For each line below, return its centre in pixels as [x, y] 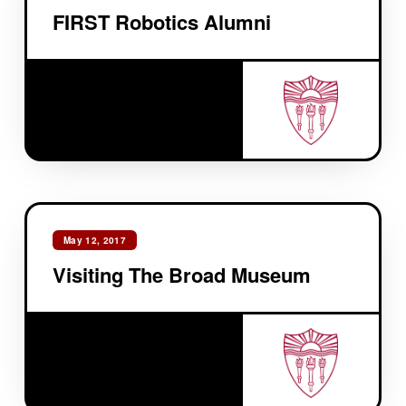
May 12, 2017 [95, 240]
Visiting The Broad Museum [181, 274]
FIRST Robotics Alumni [161, 21]
